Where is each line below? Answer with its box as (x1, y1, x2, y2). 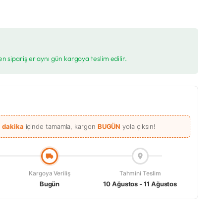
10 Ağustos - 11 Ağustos (103, 180, 177, 188)
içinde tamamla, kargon (23, 122, 98, 131)
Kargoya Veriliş (29, 169, 70, 177)
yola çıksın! (120, 122, 156, 131)
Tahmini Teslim (119, 169, 161, 177)
